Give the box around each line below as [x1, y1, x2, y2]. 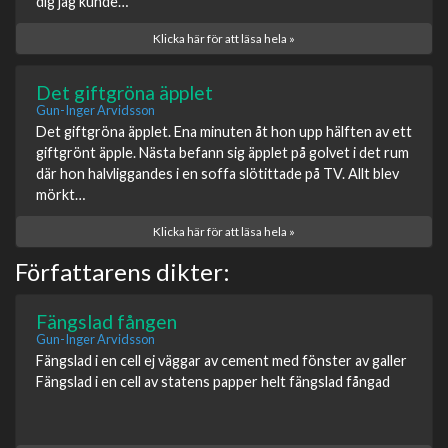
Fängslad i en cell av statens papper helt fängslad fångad [36, 373, 390, 391]
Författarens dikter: [15, 257, 230, 287]
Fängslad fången [36, 310, 177, 334]
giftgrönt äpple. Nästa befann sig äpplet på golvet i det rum [36, 144, 409, 162]
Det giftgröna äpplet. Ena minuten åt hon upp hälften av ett [36, 123, 412, 141]
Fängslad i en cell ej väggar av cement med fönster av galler [36, 352, 407, 370]
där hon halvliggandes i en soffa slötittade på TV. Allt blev [36, 165, 399, 183]
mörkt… [36, 186, 85, 204]
